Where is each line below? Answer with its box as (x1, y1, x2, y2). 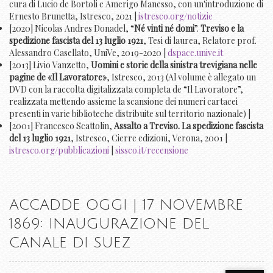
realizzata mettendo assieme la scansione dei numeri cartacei (9, 96, 238, 108)
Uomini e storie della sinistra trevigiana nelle (91, 59, 257, 71)
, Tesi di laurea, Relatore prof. (143, 35, 257, 47)
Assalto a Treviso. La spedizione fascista (114, 120, 263, 132)
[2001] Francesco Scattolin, (9, 120, 114, 132)
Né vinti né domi (134, 23, 194, 35)
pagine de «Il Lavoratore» (9, 71, 107, 83)
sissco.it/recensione (115, 144, 188, 157)
